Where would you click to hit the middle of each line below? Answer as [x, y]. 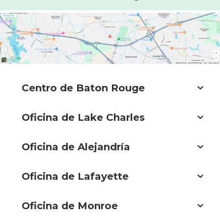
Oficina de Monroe [70, 206]
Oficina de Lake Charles [83, 117]
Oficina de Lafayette [75, 176]
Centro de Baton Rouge [83, 88]
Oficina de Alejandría [76, 147]
